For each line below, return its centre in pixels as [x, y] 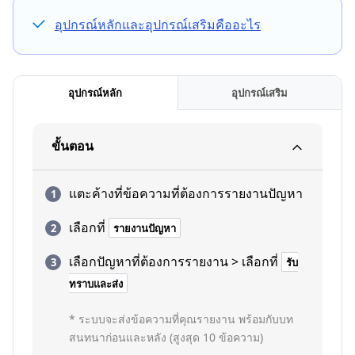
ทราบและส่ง [96, 284]
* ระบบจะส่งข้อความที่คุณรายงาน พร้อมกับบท [181, 319]
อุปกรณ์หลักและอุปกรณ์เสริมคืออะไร [158, 25]
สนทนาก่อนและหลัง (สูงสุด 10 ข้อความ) [166, 337]
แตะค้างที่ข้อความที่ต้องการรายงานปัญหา [186, 193]
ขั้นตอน [73, 146]
